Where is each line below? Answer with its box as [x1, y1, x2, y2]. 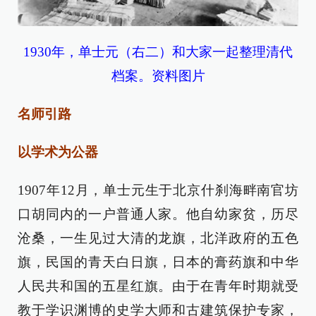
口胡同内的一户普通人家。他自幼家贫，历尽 [18, 206, 298, 221]
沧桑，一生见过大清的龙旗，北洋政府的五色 [18, 230, 298, 245]
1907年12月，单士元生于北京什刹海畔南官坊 [18, 182, 298, 197]
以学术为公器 [18, 144, 98, 159]
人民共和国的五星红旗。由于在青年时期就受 [18, 278, 298, 293]
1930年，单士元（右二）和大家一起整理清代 [23, 44, 293, 59]
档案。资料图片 [111, 68, 205, 83]
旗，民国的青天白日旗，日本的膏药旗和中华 [18, 254, 298, 269]
